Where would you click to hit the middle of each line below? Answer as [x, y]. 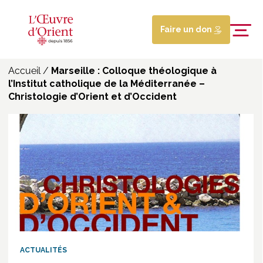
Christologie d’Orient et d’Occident [92, 97]
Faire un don [187, 29]
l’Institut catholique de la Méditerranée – [107, 84]
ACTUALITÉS [43, 250]
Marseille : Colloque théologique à [134, 71]
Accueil [24, 71]
